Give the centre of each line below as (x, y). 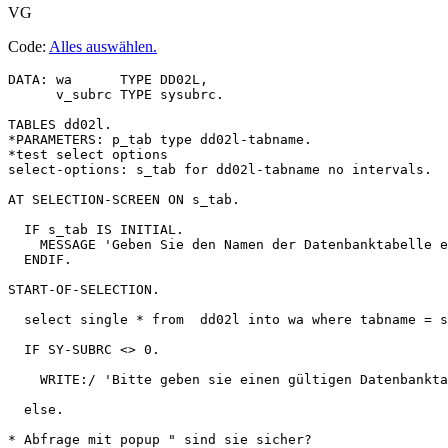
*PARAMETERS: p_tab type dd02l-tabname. (160, 139)
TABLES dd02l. (60, 124)
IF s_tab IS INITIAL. (96, 229)
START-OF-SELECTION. (84, 289)
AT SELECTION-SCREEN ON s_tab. (124, 199)
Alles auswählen (101, 46)
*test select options (88, 154)
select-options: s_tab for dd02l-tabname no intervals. (220, 169)
